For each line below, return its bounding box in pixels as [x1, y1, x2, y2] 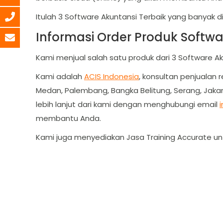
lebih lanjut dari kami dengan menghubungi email [36, 99, 220, 110]
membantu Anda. [36, 113, 101, 123]
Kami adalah [36, 71, 84, 82]
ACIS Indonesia [84, 71, 139, 82]
